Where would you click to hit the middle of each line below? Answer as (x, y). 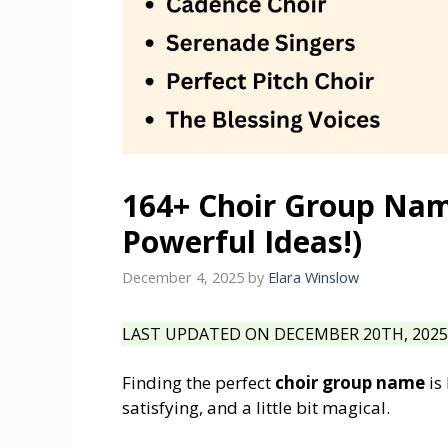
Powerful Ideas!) (242, 241)
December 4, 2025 (183, 278)
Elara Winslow (313, 278)
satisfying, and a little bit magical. (256, 408)
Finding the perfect (198, 383)
